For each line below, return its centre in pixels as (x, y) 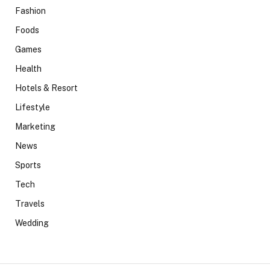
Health (28, 69)
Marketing (35, 127)
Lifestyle (33, 108)
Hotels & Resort (46, 88)
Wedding (32, 223)
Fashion (30, 11)
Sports (28, 165)
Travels (30, 204)
